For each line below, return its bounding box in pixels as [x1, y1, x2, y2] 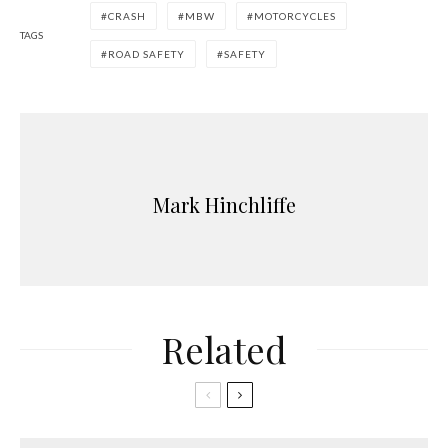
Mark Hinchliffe [152, 191, 296, 218]
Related [161, 325, 287, 373]
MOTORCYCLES [254, 10, 336, 22]
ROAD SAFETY [108, 48, 185, 60]
